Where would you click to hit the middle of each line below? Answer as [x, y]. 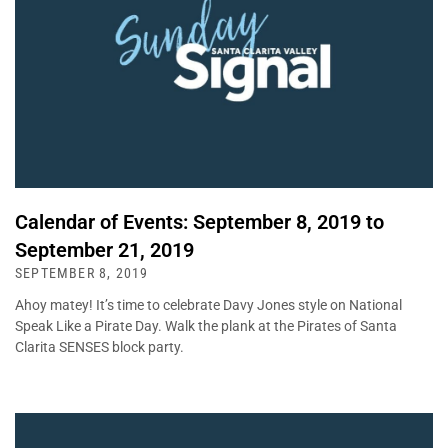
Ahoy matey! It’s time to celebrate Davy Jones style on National [208, 305]
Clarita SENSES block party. [99, 347]
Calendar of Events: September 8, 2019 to [199, 222]
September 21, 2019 [104, 250]
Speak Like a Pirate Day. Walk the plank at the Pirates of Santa [206, 326]
